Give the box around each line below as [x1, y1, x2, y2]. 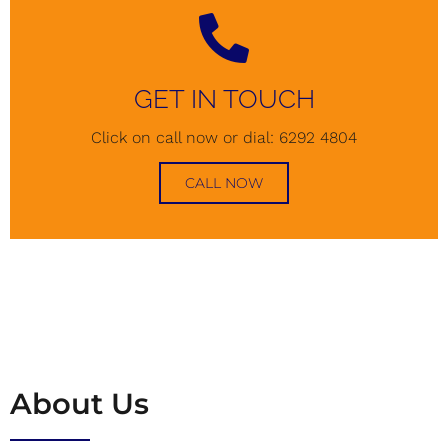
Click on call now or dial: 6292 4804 [91, 127, 357, 147]
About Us [10, 385, 149, 421]
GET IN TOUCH [133, 83, 315, 114]
